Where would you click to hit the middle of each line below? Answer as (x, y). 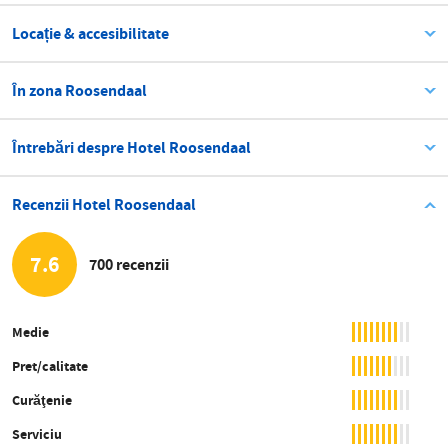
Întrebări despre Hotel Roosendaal (131, 148)
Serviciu (37, 434)
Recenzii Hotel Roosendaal (104, 205)
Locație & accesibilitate (90, 34)
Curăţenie (42, 400)
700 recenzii (129, 264)
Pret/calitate (50, 366)
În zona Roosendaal (79, 91)
